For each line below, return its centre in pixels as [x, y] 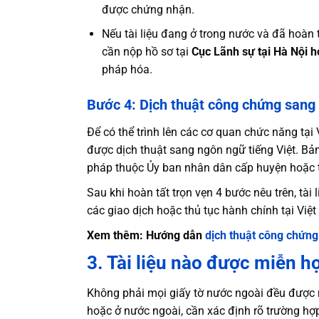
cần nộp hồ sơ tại [145, 52]
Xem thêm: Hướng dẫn [146, 236]
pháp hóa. [127, 70]
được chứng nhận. [148, 9]
